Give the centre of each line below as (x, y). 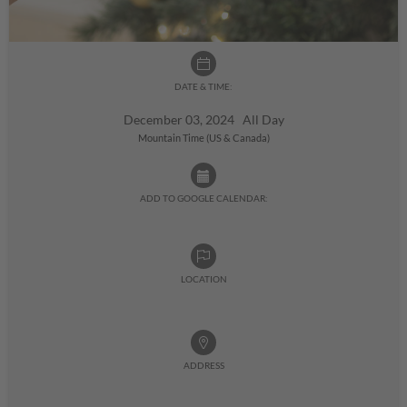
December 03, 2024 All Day (203, 120)
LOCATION (203, 279)
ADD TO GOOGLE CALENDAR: (203, 199)
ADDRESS (203, 366)
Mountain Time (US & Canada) (203, 138)
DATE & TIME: (203, 87)
